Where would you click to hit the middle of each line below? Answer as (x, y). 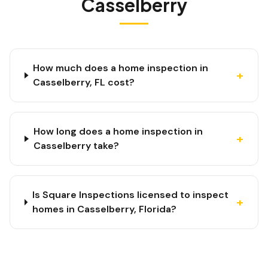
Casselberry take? (76, 146)
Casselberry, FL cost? (84, 82)
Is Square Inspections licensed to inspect (130, 195)
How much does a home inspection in (121, 68)
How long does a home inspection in (118, 131)
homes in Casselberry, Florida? (104, 209)
